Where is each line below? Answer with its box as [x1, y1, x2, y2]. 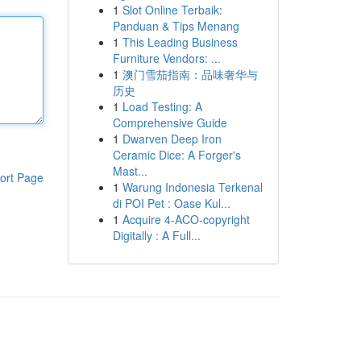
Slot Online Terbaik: [122, 2, 222, 18]
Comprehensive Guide [112, 114, 227, 131]
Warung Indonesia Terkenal [122, 179, 263, 195]
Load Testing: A [122, 98, 202, 114]
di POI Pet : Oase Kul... [112, 195, 230, 211]
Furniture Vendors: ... [112, 50, 221, 66]
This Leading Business [122, 34, 238, 50]
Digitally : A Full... [112, 227, 201, 243]
